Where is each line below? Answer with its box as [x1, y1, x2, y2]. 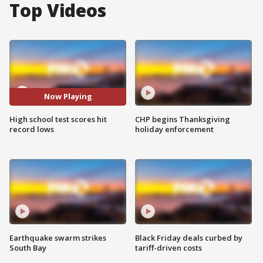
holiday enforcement [135, 123, 214, 134]
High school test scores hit [9, 113, 107, 124]
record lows [9, 123, 54, 134]
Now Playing [43, 91, 92, 102]
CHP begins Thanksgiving [135, 113, 230, 124]
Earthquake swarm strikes [9, 232, 106, 244]
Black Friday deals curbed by [135, 232, 242, 244]
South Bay [9, 242, 46, 254]
